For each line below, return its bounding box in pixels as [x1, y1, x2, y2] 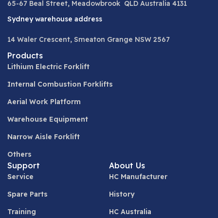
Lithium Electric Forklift [7, 62, 90, 71]
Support [7, 161, 40, 170]
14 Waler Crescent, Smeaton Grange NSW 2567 [7, 35, 170, 44]
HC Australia [109, 207, 151, 216]
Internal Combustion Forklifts [7, 80, 113, 89]
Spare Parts [7, 190, 48, 199]
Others [7, 150, 32, 159]
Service [7, 172, 34, 181]
